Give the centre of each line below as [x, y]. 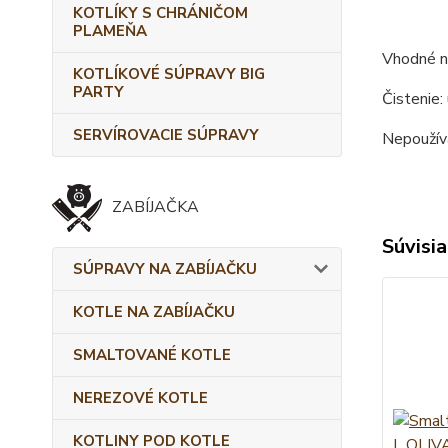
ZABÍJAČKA [155, 207]
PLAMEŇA [110, 31]
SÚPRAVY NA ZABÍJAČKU [165, 269]
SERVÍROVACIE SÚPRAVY [166, 135]
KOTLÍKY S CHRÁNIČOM [160, 13]
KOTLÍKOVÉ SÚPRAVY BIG [169, 74]
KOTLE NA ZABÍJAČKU [154, 312]
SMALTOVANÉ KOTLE [152, 355]
